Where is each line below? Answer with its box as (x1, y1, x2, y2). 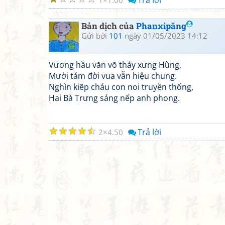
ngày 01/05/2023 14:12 (123, 31, 207, 41)
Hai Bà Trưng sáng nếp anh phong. (49, 92, 180, 103)
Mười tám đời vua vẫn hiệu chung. (49, 70, 177, 81)
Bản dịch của (81, 20, 136, 32)
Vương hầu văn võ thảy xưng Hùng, (49, 59, 181, 70)
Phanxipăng (136, 20, 186, 32)
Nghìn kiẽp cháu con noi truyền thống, (49, 81, 193, 92)
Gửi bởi (81, 31, 109, 41)
